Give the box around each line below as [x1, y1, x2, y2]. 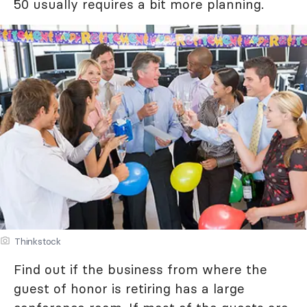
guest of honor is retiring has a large [14, 280, 245, 297]
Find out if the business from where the [14, 260, 267, 278]
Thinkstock [14, 234, 61, 247]
